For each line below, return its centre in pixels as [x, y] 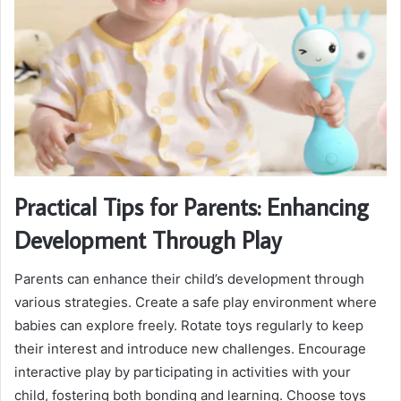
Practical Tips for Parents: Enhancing [192, 206]
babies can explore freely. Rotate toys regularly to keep [189, 326]
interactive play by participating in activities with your [183, 372]
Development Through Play [148, 239]
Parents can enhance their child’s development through [189, 279]
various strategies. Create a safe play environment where [196, 303]
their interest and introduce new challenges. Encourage [190, 349]
